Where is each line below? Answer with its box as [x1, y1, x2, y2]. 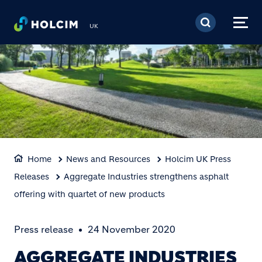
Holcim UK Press [165, 154, 231, 164]
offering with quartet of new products [14, 189, 165, 199]
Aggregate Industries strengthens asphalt [64, 171, 229, 182]
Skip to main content [130, 4, 250, 18]
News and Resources [66, 154, 150, 164]
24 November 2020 [88, 223, 175, 235]
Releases [14, 171, 49, 182]
